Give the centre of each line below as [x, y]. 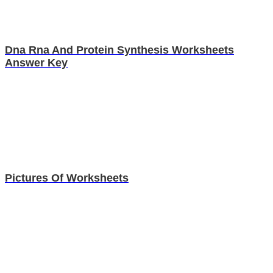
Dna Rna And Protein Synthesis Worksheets [119, 50]
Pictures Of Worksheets [67, 178]
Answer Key [36, 62]
